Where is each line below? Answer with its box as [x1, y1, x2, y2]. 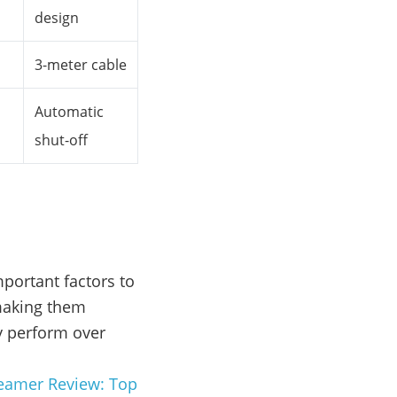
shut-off [35, 130, 88, 151]
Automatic [35, 102, 104, 122]
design [35, 8, 79, 28]
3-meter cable [35, 55, 127, 75]
